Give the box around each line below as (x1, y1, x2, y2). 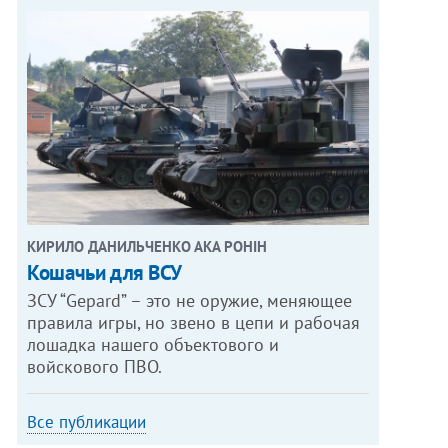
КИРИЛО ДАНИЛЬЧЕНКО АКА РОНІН (27, 236, 268, 256)
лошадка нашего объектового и (27, 332, 280, 356)
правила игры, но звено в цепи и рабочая (27, 310, 361, 334)
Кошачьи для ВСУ (27, 258, 183, 286)
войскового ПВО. (27, 354, 163, 378)
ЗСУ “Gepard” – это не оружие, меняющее (27, 288, 353, 312)
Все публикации (27, 410, 147, 433)
